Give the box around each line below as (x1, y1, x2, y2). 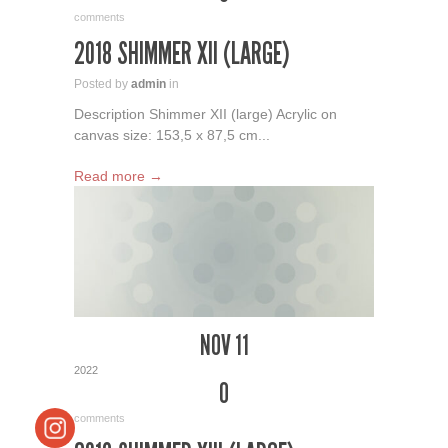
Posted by (74, 77, 131, 92)
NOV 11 (199, 328, 249, 362)
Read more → (74, 168, 163, 185)
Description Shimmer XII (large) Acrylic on (74, 106, 337, 123)
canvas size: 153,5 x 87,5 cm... (74, 127, 270, 144)
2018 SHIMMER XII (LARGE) (74, 36, 290, 73)
